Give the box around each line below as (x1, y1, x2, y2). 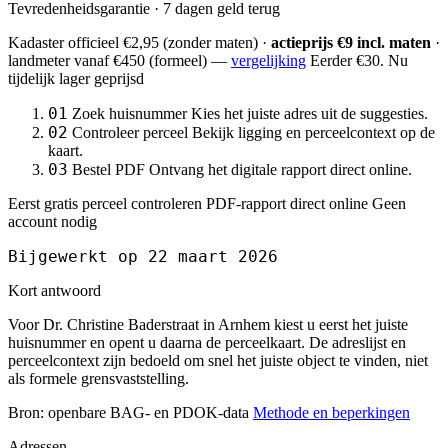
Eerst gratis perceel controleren (8, 194, 202, 212)
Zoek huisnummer (72, 104, 187, 122)
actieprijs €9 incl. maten (271, 33, 431, 51)
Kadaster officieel (8, 33, 123, 51)
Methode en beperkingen (253, 403, 410, 421)
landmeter (8, 51, 74, 69)
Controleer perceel (72, 123, 188, 141)
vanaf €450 (74, 51, 145, 69)
